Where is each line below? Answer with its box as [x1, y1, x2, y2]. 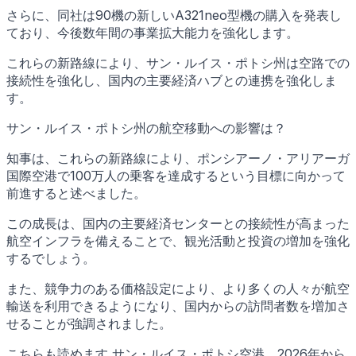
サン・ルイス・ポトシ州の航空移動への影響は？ [6, 119, 286, 136]
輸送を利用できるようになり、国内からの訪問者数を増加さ [6, 297, 350, 314]
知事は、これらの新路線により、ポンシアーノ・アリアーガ [6, 149, 350, 166]
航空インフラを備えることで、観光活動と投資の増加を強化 [6, 232, 350, 249]
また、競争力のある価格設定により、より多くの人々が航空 [6, 280, 350, 296]
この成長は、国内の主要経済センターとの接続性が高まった [6, 215, 350, 231]
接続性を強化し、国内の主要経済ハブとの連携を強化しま [6, 72, 337, 88]
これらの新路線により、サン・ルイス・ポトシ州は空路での [6, 54, 350, 71]
